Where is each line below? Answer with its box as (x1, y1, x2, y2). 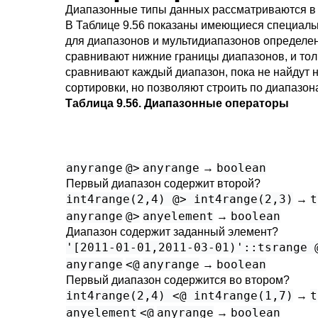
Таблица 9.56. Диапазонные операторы (65, 97, 289, 109)
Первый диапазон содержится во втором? (66, 274, 290, 286)
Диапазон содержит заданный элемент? (66, 226, 278, 238)
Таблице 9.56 (76, 19, 145, 31)
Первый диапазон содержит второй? (66, 177, 261, 190)
